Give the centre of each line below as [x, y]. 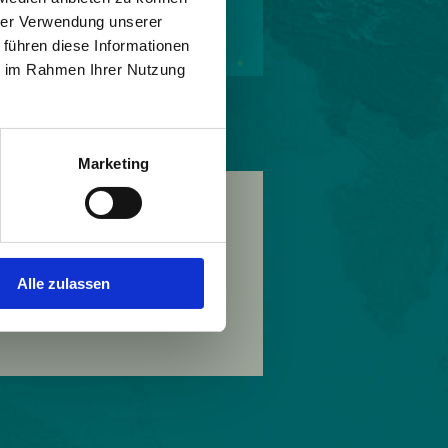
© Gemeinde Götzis [95, 56]
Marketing [113, 163]
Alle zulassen [63, 283]
